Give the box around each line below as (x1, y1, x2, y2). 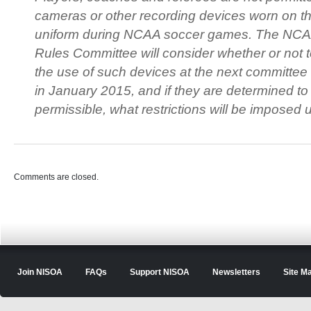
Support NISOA (130, 267, 190, 277)
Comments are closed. (14, 172, 99, 182)
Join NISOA (17, 267, 62, 277)
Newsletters (212, 267, 260, 277)
